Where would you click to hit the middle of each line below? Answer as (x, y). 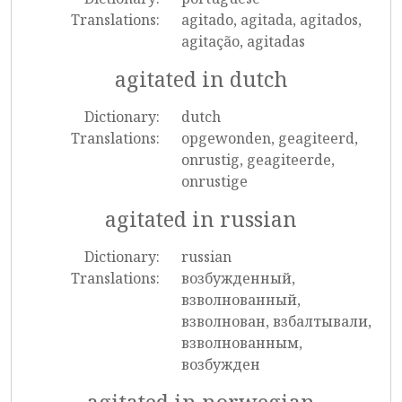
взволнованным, (241, 343)
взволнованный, (240, 300)
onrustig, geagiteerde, (258, 160)
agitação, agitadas (243, 41)
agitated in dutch (201, 79)
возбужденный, (238, 278)
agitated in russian (201, 219)
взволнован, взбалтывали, (276, 321)
